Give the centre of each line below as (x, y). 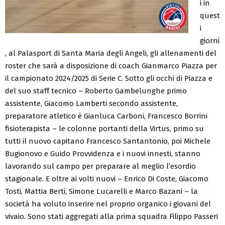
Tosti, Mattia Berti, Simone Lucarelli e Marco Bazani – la (101, 191)
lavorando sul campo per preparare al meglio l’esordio (100, 166)
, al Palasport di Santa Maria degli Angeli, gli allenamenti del (111, 53)
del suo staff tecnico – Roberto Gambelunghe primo (96, 91)
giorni (209, 40)
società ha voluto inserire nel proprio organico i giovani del (108, 204)
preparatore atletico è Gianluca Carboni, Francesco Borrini (106, 116)
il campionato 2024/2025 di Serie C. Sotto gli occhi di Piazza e (109, 78)
